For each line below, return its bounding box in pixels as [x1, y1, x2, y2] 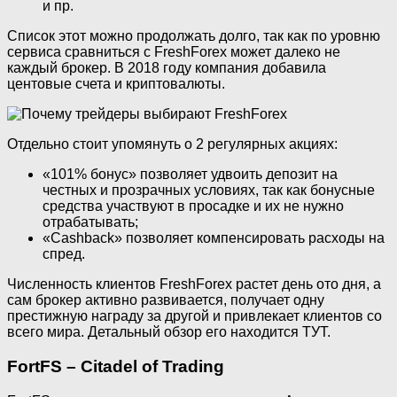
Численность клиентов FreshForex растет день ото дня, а [7, 276, 381, 292]
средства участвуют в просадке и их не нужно [43, 198, 344, 214]
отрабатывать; [43, 214, 138, 230]
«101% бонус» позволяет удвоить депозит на [43, 167, 338, 183]
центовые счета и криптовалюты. [7, 76, 225, 92]
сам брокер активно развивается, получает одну [7, 292, 324, 308]
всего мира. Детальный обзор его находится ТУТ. [7, 324, 331, 340]
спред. [43, 246, 85, 262]
